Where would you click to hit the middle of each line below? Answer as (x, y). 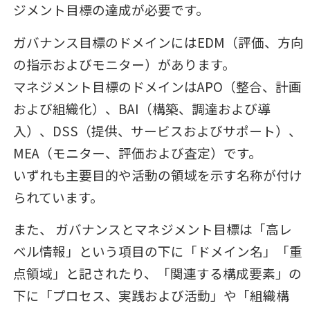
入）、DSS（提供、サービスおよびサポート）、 (157, 130)
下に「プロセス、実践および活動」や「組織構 (151, 295)
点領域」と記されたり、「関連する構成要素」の (157, 273)
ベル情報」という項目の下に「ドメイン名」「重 (157, 250)
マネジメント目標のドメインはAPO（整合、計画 (157, 86)
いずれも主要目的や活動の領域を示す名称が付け (157, 174)
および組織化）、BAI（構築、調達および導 (142, 108)
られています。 (58, 197)
